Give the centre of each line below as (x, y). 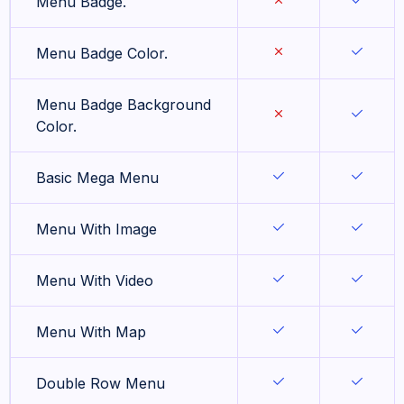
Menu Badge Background (124, 104)
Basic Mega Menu (97, 177)
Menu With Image (96, 229)
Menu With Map (91, 331)
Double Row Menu (101, 383)
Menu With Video (95, 280)
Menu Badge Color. (102, 53)
